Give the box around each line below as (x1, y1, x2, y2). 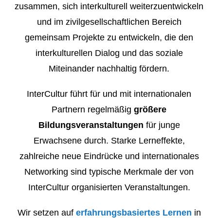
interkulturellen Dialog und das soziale (35, 48, 183, 58)
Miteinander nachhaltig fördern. (49, 64, 169, 74)
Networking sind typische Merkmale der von (24, 167, 194, 177)
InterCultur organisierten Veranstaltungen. (28, 182, 190, 193)
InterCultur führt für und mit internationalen (27, 89, 191, 99)
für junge (143, 120, 180, 130)
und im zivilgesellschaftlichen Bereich (36, 17, 182, 27)
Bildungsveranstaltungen (38, 120, 144, 130)
